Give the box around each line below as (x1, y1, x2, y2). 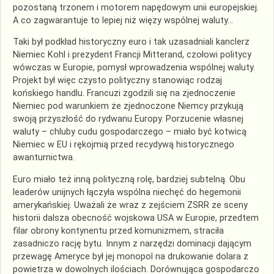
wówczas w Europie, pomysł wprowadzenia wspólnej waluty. (13, 62, 255, 73)
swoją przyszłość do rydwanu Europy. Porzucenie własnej (13, 114, 243, 125)
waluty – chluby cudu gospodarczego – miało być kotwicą (13, 127, 246, 138)
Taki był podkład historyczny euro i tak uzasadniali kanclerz (13, 37, 250, 48)
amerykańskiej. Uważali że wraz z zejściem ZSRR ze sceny (13, 199, 248, 210)
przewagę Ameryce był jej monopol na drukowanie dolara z (13, 251, 248, 262)
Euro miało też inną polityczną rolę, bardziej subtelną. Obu (13, 174, 245, 185)
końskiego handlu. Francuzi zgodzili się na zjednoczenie (13, 88, 235, 99)
